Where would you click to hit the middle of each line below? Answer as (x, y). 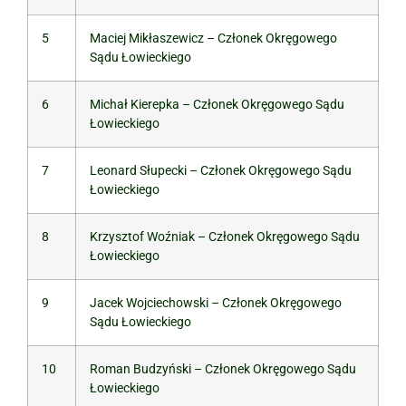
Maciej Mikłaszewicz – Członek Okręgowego (213, 39)
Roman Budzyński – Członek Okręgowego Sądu (223, 369)
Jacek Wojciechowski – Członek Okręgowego (216, 303)
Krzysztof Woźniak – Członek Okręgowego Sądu (225, 237)
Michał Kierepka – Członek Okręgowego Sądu (217, 105)
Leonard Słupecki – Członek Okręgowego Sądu (221, 171)
